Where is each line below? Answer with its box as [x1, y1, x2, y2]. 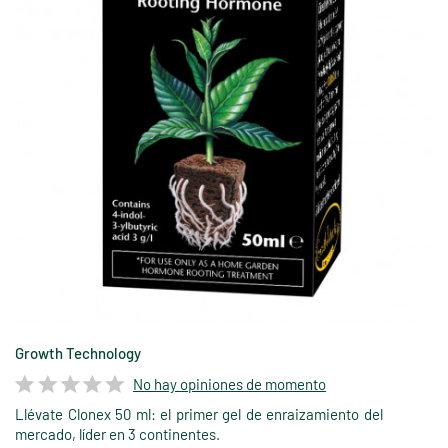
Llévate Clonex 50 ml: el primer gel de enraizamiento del [15, 405, 383, 424]
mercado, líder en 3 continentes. [15, 425, 220, 444]
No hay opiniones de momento [133, 374, 326, 393]
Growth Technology [15, 344, 141, 362]
